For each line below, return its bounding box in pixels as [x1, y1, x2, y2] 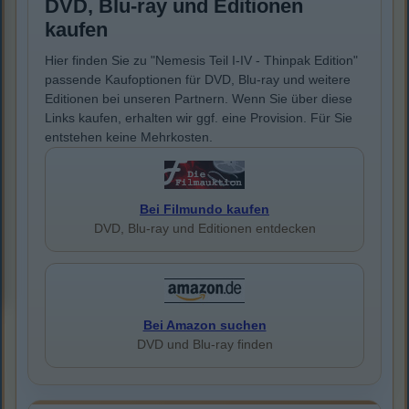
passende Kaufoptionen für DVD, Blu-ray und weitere [45, 72, 351, 88]
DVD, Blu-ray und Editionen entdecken [93, 221, 316, 236]
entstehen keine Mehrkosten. [45, 130, 213, 145]
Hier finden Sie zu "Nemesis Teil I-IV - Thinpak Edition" [45, 53, 358, 68]
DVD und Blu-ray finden [136, 337, 273, 352]
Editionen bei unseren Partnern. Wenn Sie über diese [45, 91, 352, 107]
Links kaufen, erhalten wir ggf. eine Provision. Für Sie [45, 110, 352, 126]
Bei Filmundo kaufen [140, 202, 269, 217]
